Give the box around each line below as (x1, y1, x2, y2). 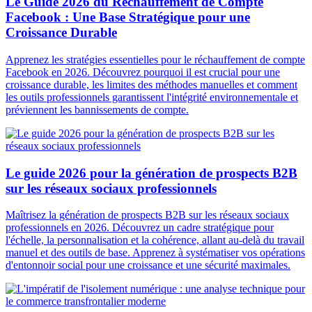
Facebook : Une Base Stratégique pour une (6, 10, 250, 25)
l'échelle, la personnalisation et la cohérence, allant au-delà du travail (6, 234, 304, 247)
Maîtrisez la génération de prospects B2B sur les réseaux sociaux (6, 209, 289, 221)
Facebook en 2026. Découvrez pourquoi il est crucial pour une (6, 66, 280, 78)
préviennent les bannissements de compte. (6, 104, 189, 116)
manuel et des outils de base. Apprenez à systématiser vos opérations (6, 247, 305, 259)
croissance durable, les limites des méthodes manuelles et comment (6, 79, 297, 91)
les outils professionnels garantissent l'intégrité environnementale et (6, 91, 298, 103)
